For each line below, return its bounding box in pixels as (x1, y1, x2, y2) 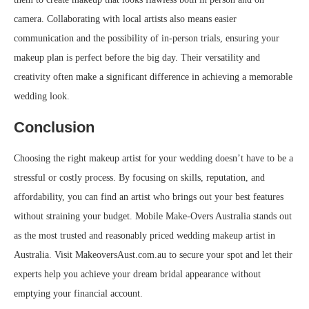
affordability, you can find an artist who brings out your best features (14, 192, 283, 202)
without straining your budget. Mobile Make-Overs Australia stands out (14, 211, 292, 221)
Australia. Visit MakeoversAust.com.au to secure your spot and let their (14, 250, 292, 260)
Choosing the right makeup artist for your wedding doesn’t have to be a (14, 153, 293, 163)
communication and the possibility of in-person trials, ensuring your (14, 33, 279, 43)
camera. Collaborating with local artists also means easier (14, 14, 237, 24)
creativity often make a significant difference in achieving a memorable (14, 72, 292, 82)
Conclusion (14, 119, 94, 136)
